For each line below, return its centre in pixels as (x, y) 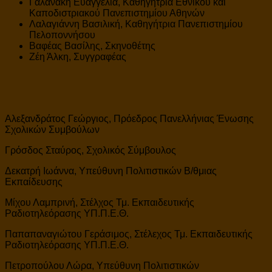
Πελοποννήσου (62, 35)
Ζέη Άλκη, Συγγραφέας (78, 56)
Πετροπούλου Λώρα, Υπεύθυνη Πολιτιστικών (102, 265)
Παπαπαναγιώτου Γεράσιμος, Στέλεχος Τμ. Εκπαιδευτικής (129, 234)
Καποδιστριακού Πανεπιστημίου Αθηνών (117, 13)
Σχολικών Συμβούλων (52, 129)
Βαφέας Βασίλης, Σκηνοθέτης (92, 46)
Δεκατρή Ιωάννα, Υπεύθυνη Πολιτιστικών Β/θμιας (111, 171)
